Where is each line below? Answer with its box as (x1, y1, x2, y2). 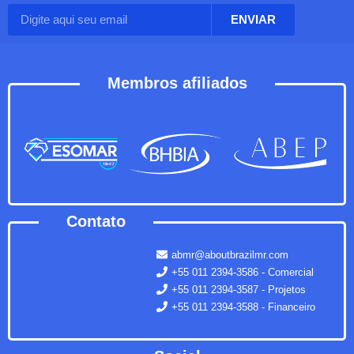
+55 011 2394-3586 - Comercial (171, 265, 314, 278)
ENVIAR (230, 13, 276, 27)
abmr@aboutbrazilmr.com (171, 248, 288, 261)
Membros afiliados (107, 73, 247, 92)
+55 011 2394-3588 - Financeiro (171, 300, 315, 313)
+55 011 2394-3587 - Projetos (171, 283, 306, 296)
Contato (66, 212, 126, 230)
